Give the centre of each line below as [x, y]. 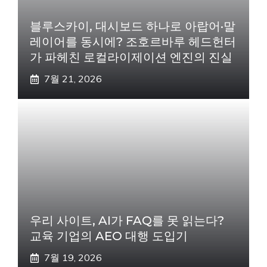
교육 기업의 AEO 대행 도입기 [109, 236]
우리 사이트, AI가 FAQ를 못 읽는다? [127, 221]
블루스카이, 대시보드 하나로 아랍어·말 [133, 26]
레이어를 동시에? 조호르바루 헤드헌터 [133, 42]
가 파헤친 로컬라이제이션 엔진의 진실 [131, 57]
